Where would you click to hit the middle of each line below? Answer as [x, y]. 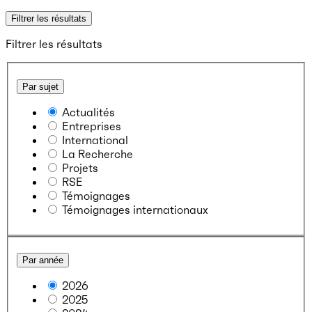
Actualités [88, 112]
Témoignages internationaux [135, 209]
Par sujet [40, 86]
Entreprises [92, 126]
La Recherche [97, 154]
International [95, 140]
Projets [80, 167]
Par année [43, 260]
